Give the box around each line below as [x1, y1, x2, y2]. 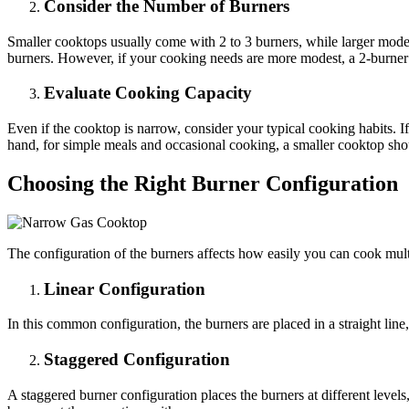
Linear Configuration [44, 278, 205, 299]
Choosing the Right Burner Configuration [7, 172, 398, 196]
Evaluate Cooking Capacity [44, 83, 252, 103]
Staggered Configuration [44, 350, 230, 370]
